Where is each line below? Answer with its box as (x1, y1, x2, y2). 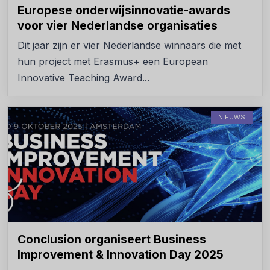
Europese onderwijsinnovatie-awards (17, 3, 230, 17)
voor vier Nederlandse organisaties (17, 18, 218, 33)
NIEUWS (218, 112, 245, 121)
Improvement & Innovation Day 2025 (17, 247, 224, 262)
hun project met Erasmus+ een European (17, 55, 208, 67)
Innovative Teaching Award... (17, 71, 149, 84)
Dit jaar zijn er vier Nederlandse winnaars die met (17, 39, 241, 51)
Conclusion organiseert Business (17, 232, 206, 246)
